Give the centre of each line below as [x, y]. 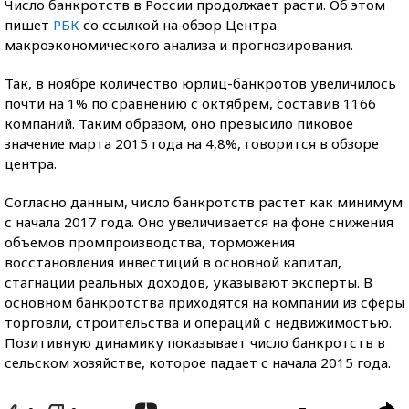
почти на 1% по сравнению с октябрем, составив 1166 [190, 103]
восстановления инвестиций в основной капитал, [173, 262]
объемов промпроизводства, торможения [150, 242]
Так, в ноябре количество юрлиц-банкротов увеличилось [200, 83]
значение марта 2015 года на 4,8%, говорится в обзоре [192, 143]
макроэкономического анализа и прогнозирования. [179, 45]
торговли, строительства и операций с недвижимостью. [198, 322]
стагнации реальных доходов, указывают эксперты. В [189, 282]
